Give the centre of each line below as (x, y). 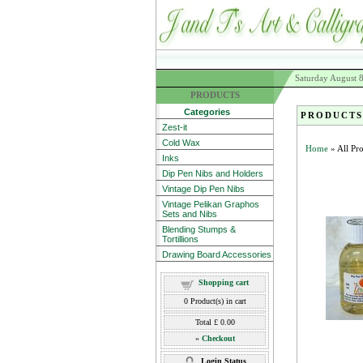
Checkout (218, 338)
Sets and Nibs (190, 214)
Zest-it (175, 127)
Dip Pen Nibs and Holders (213, 173)
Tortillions (180, 239)
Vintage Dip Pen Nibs (203, 189)
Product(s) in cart (217, 301)
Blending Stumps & (199, 229)
